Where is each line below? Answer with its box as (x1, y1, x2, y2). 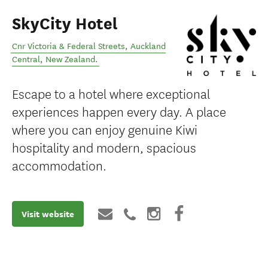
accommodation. (12, 156, 106, 174)
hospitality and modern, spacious (12, 138, 196, 156)
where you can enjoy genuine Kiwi (12, 120, 197, 138)
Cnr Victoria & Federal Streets (12, 41, 125, 51)
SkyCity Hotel (12, 14, 118, 34)
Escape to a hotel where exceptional (12, 84, 210, 102)
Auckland (130, 41, 166, 51)
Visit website (22, 208, 74, 220)
